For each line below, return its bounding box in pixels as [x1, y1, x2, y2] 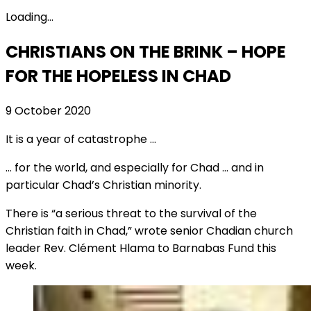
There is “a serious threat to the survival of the [6, 205, 257, 221]
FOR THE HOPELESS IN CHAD [6, 64, 231, 87]
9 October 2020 [6, 102, 91, 119]
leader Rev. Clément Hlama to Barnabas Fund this [6, 239, 276, 256]
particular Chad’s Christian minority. [6, 176, 201, 193]
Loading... [6, 9, 53, 25]
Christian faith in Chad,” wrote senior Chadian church [6, 222, 293, 239]
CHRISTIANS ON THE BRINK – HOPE [6, 40, 286, 63]
